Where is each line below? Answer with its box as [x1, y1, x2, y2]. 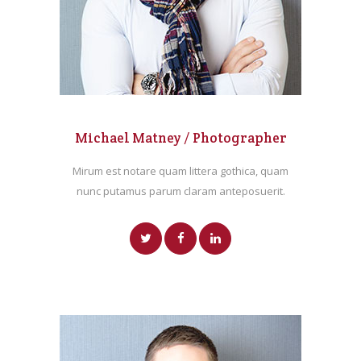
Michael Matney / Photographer [74, 129, 287, 147]
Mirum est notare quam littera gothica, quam [73, 164, 288, 179]
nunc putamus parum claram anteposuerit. [76, 184, 285, 199]
